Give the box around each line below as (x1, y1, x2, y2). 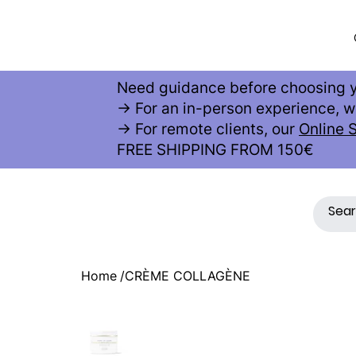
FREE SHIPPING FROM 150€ (117, 141, 318, 160)
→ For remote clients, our (117, 120, 299, 139)
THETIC (178, 71, 248, 87)
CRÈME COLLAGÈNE (125, 268, 251, 284)
